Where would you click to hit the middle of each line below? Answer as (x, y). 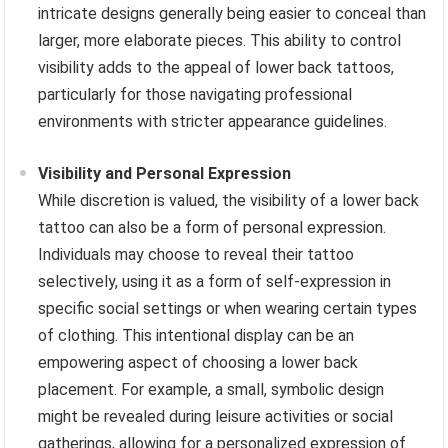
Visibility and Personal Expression (165, 173)
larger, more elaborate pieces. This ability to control (220, 40)
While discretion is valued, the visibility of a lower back (229, 200)
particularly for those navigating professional (195, 94)
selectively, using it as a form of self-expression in (215, 281)
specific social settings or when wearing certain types (228, 308)
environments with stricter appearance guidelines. (213, 121)
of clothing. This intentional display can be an (196, 335)
